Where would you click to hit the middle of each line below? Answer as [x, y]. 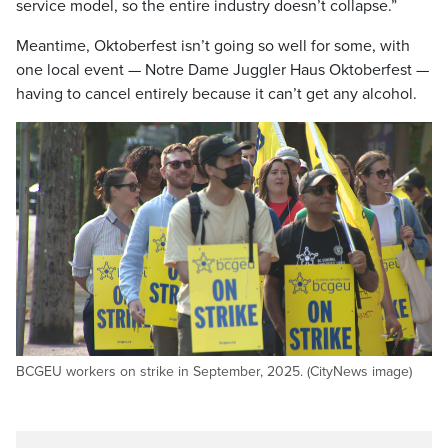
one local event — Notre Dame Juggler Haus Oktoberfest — [222, 70]
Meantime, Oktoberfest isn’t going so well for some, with [213, 46]
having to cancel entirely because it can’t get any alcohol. [216, 94]
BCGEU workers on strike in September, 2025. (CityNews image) [214, 372]
